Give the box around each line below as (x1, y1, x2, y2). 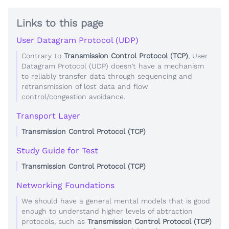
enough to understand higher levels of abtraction (21, 207, 193, 215)
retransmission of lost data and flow (21, 82, 148, 90)
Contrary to (21, 51, 64, 60)
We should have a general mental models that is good (21, 196, 210, 205)
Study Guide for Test (16, 145, 98, 155)
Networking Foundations (16, 180, 114, 190)
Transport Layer (16, 110, 80, 121)
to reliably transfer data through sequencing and (21, 72, 192, 80)
